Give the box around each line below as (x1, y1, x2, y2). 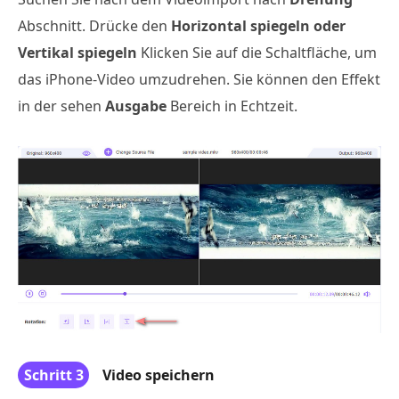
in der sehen (18, 95, 105, 116)
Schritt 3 (23, 365, 84, 386)
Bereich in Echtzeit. (167, 95, 297, 116)
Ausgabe (105, 95, 167, 116)
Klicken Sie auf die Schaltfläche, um (137, 42, 377, 62)
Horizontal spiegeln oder (171, 15, 346, 36)
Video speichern (102, 365, 215, 386)
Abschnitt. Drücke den (18, 15, 171, 36)
